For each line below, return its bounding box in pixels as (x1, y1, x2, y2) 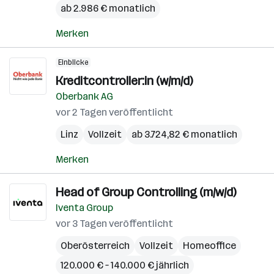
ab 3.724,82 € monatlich (131, 128, 237, 140)
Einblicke (58, 58, 88, 67)
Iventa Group (56, 202, 113, 213)
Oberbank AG (56, 91, 113, 102)
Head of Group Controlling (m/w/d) (56, 185, 236, 199)
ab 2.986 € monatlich (61, 2, 155, 14)
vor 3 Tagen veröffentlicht (56, 218, 173, 229)
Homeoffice (183, 240, 236, 251)
